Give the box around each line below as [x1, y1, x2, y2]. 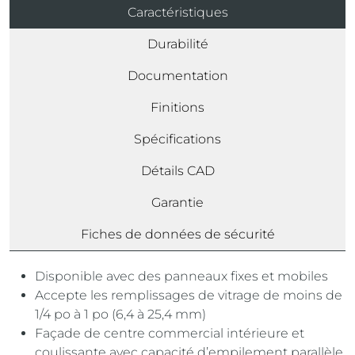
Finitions [151, 100, 204, 116]
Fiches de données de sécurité [80, 227, 275, 242]
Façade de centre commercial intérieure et [35, 326, 304, 342]
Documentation [127, 68, 228, 84]
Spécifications [134, 132, 221, 147]
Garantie [151, 195, 204, 211]
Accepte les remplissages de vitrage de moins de [35, 288, 342, 303]
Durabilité [147, 36, 208, 52]
